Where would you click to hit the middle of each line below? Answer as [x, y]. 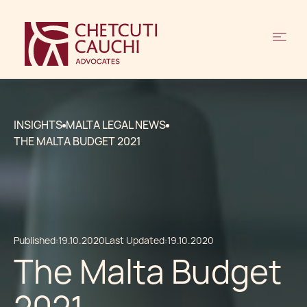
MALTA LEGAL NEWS [116, 125]
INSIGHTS [38, 125]
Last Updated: [136, 241]
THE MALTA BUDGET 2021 [77, 142]
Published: [36, 241]
